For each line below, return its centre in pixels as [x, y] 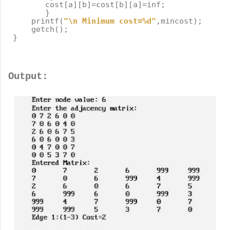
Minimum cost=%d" [117, 21]
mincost [177, 21]
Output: [28, 76]
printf [45, 21]
